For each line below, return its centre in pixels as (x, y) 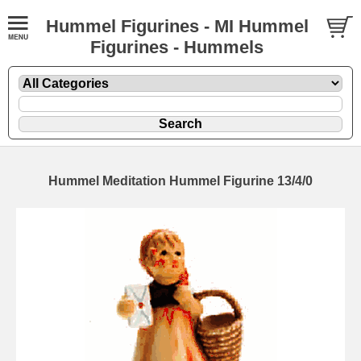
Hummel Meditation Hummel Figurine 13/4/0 (180, 180)
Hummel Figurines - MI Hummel (177, 26)
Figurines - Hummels (177, 47)
